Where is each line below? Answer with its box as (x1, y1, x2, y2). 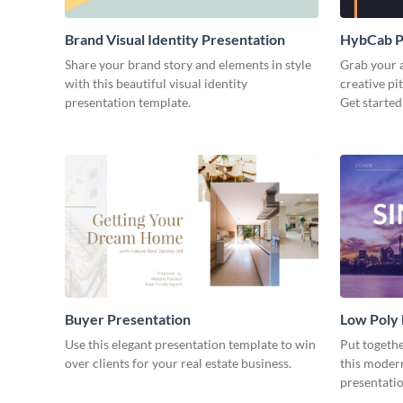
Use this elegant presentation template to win (65, 336, 316, 352)
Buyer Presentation (65, 309, 191, 327)
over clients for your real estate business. (65, 354, 291, 371)
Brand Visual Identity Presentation (65, 30, 285, 48)
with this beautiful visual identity (65, 75, 247, 91)
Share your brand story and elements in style (65, 56, 311, 72)
